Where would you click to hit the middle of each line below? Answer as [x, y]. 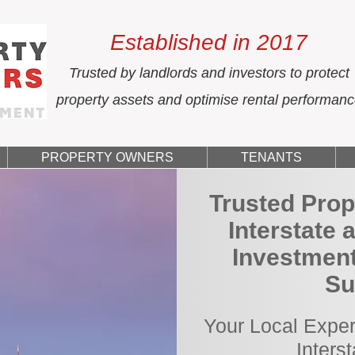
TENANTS [271, 157]
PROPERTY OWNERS [107, 157]
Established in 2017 [209, 42]
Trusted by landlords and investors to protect [209, 73]
